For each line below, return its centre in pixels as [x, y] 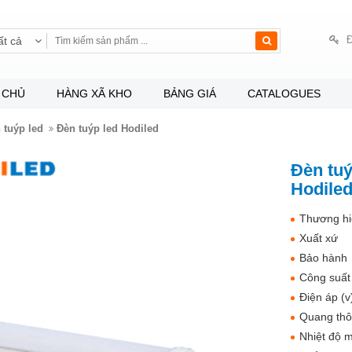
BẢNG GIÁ [189, 93]
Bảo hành [323, 258]
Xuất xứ [318, 238]
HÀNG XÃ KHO [94, 93]
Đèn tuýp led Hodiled [107, 128]
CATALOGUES [284, 93]
